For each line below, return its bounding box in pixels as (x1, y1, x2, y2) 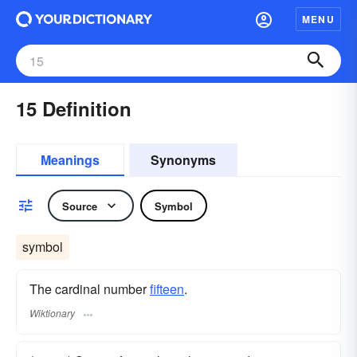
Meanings (41, 151, 100, 169)
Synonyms (151, 151, 216, 169)
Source (62, 198, 97, 214)
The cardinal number (29, 280, 150, 298)
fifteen (150, 280, 184, 298)
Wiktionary (29, 306, 75, 320)
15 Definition (16, 95, 131, 122)
